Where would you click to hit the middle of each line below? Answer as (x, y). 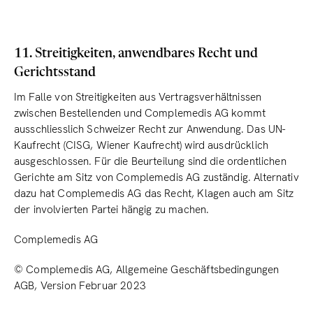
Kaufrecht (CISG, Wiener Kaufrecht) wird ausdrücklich (141, 145)
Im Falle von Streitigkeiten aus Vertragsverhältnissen (138, 97)
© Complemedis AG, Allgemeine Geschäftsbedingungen (147, 270)
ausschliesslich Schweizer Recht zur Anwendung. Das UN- (150, 129)
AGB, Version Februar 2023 (80, 286)
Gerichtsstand (55, 73)
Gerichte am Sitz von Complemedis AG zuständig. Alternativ (156, 177)
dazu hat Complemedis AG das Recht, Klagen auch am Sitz (154, 194)
